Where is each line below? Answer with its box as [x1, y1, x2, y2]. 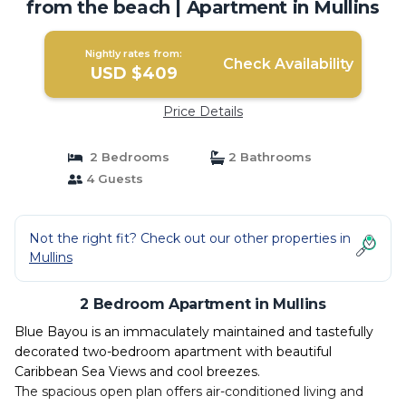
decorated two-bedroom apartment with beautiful [14, 343, 332, 360]
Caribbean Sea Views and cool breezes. [14, 363, 260, 380]
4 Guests [82, 171, 143, 186]
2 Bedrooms [82, 150, 169, 164]
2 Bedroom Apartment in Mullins [80, 295, 326, 313]
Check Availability [222, 55, 353, 72]
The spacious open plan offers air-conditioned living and [14, 383, 363, 400]
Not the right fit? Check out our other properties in [29, 230, 351, 246]
